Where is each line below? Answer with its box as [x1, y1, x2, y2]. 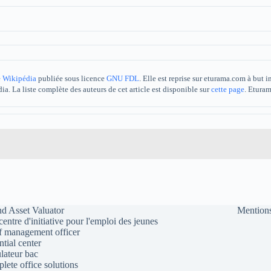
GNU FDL [106, 74, 139, 83]
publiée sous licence [36, 74, 106, 83]
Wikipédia [2, 74, 36, 83]
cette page [211, 85, 244, 94]
